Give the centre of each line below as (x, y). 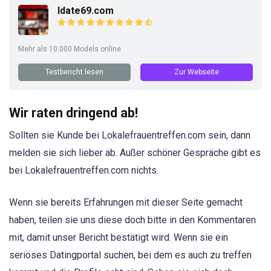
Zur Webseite (197, 72)
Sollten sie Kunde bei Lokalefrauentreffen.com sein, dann (130, 135)
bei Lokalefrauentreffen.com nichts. (84, 171)
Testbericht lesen (74, 72)
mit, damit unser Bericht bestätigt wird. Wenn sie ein (119, 237)
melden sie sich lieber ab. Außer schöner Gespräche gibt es (135, 153)
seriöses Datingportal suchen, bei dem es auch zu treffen (130, 255)
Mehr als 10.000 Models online (70, 49)
